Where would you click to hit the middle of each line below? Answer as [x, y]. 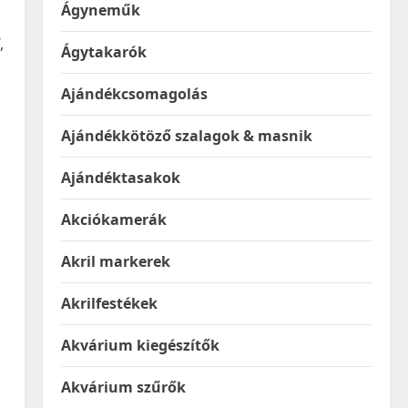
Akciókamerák [113, 219]
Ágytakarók [103, 52]
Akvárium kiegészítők [140, 345]
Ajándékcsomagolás [134, 94]
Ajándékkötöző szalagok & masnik [186, 136]
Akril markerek [115, 261]
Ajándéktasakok [120, 178]
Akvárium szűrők [123, 387]
